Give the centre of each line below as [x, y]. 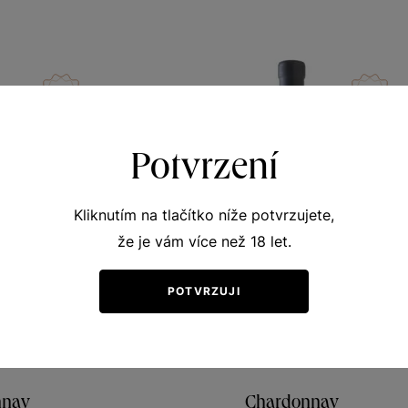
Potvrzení [204, 164]
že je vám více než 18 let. [204, 241]
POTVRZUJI [204, 291]
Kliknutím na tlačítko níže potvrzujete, [204, 215]
